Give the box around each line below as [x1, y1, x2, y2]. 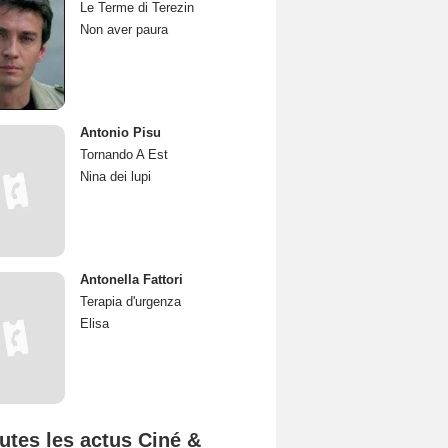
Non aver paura [80, 22, 168, 37]
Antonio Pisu [80, 125, 161, 140]
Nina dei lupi [80, 169, 151, 184]
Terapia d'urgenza [80, 294, 181, 309]
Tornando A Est [80, 147, 168, 162]
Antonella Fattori [80, 272, 183, 287]
